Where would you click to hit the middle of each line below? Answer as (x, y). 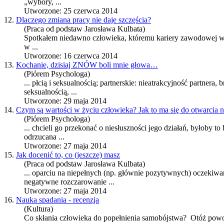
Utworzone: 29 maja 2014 (65, 101)
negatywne (42, 182)
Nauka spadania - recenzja (57, 200)
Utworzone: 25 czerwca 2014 (71, 11)
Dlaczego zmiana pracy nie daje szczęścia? (83, 20)
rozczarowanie (83, 182)
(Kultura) (38, 209)
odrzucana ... (44, 137)
